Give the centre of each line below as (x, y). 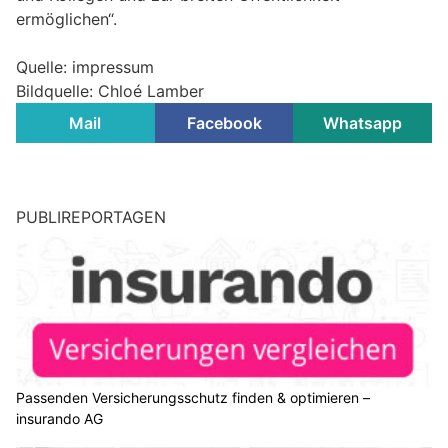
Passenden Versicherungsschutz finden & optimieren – (193, 398)
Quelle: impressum (85, 66)
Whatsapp (363, 122)
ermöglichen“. (66, 18)
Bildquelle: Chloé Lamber (110, 90)
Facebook (224, 122)
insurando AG (59, 419)
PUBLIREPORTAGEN (91, 216)
